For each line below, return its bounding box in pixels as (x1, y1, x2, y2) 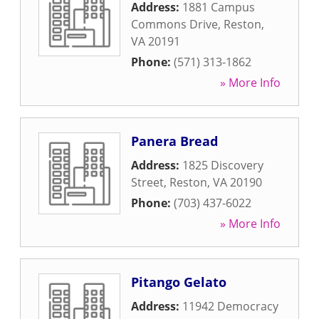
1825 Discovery (182, 157, 263, 173)
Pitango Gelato (131, 273, 226, 291)
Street (131, 174, 164, 190)
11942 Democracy (182, 298, 278, 314)
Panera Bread (131, 132, 218, 150)
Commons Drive (131, 16, 218, 32)
